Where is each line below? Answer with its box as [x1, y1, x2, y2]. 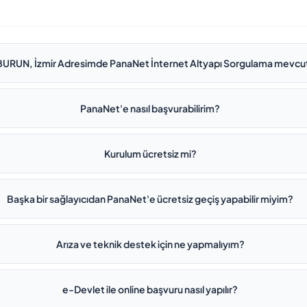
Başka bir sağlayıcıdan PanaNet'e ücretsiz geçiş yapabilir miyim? [7, 193, 294, 205]
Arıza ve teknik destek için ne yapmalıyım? [56, 238, 245, 250]
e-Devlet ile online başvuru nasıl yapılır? [62, 283, 238, 295]
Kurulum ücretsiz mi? [103, 147, 197, 160]
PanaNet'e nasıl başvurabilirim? [80, 102, 221, 114]
